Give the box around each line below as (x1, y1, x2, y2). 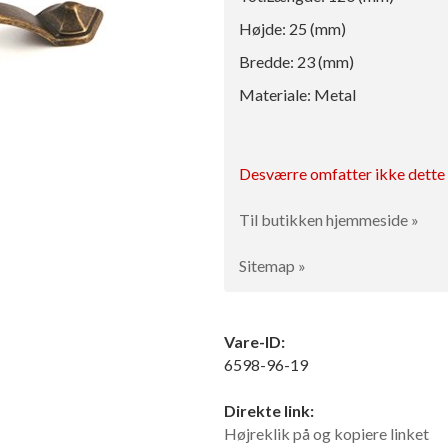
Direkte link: (224, 401, 314, 421)
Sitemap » (239, 256, 306, 276)
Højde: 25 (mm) (239, 19, 346, 39)
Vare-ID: (224, 332, 285, 352)
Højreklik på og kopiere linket (224, 424, 429, 444)
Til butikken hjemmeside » (239, 210, 419, 230)
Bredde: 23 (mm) (239, 52, 354, 72)
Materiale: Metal (239, 85, 356, 105)
